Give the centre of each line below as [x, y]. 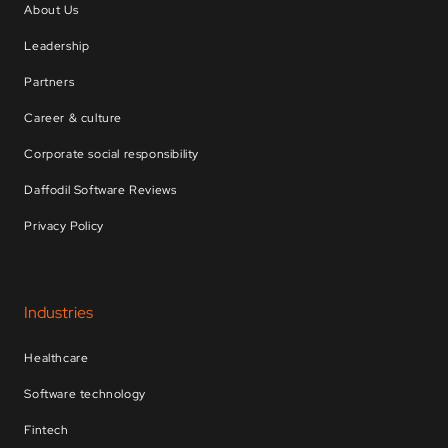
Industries [59, 313]
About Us [51, 10]
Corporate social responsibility [112, 154]
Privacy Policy [64, 226]
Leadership [57, 46]
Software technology [85, 394]
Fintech [46, 430]
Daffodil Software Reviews [100, 190]
